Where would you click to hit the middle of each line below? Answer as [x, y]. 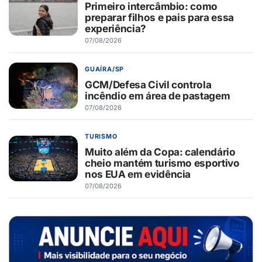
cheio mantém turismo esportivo [162, 163]
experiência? [116, 29]
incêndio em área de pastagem [158, 96]
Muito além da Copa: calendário [160, 152]
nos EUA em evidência [138, 174]
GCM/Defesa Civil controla [148, 85]
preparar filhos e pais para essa [160, 18]
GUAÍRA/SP [105, 70]
